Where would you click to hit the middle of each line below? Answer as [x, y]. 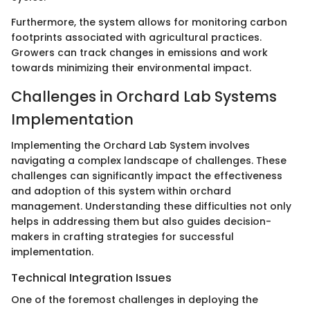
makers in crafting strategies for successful [122, 237]
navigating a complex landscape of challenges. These [149, 161]
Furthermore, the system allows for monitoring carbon [149, 22]
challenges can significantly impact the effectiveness [147, 176]
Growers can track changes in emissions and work [139, 52]
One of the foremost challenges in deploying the [135, 300]
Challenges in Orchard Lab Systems [144, 96]
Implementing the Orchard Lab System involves [130, 146]
